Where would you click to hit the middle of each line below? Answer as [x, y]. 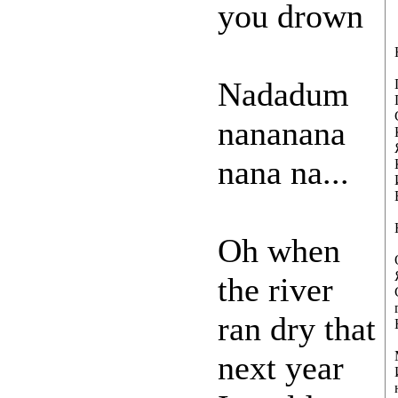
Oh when [279, 251]
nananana [282, 134]
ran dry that [297, 329]
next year [281, 368]
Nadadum [283, 95]
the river [275, 290]
